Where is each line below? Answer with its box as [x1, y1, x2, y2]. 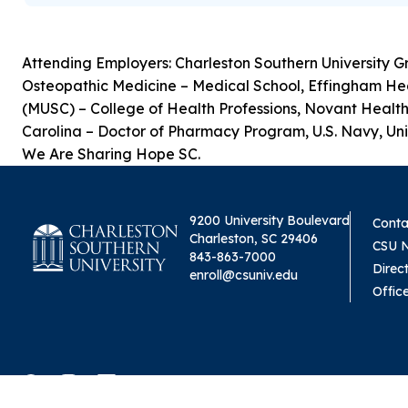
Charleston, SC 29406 [189, 229, 318, 247]
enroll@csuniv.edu [189, 266, 298, 283]
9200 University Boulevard [189, 211, 350, 229]
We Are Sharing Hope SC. [22, 144, 200, 163]
